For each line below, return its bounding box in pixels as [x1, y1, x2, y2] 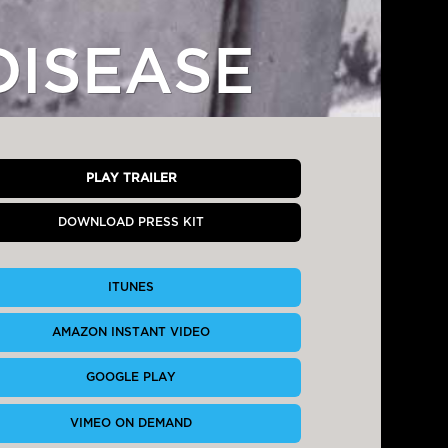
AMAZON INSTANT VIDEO [52, 326, 211, 339]
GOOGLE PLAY [86, 371, 177, 384]
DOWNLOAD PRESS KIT [58, 215, 205, 228]
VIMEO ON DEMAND [70, 416, 193, 429]
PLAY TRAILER [85, 171, 177, 184]
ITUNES [108, 281, 155, 294]
